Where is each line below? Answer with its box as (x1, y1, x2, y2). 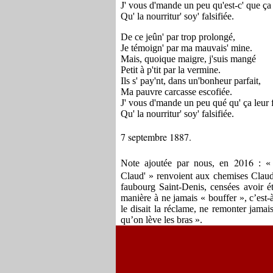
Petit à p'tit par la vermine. (121, 65, 221, 75)
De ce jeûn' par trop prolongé (121, 32, 233, 42)
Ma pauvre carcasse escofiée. (121, 87, 232, 97)
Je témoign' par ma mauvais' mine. (121, 43, 252, 53)
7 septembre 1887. (121, 130, 191, 143)
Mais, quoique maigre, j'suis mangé (121, 54, 256, 64)
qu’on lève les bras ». (121, 214, 202, 225)
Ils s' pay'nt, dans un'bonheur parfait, (121, 76, 261, 86)
